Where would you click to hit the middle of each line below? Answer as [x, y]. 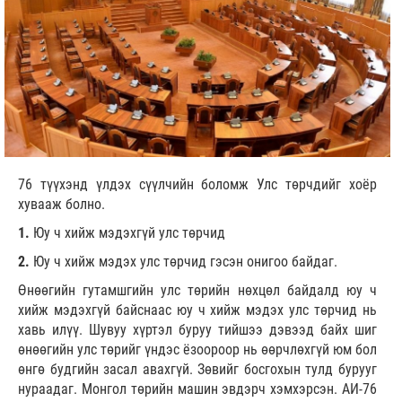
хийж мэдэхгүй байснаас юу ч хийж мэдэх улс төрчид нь [197, 310]
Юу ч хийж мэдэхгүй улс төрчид [127, 233]
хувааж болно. [61, 205]
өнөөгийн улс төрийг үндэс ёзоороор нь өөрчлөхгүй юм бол [197, 350]
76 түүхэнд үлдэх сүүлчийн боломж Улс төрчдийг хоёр [197, 185]
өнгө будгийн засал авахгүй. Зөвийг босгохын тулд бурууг [197, 370]
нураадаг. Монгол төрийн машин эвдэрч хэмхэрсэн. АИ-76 [197, 389]
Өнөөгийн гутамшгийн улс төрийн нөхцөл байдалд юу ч [197, 291]
